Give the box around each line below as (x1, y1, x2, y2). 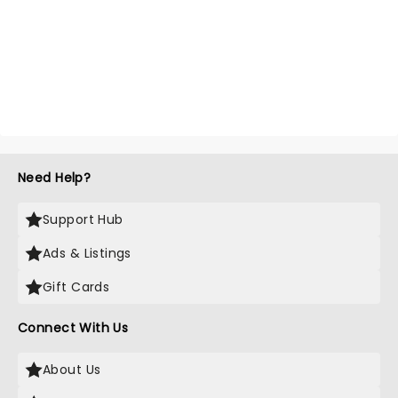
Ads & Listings (43, 244, 131, 263)
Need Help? (18, 169, 92, 187)
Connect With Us (18, 319, 129, 338)
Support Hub (43, 211, 123, 229)
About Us (43, 361, 101, 379)
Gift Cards (43, 278, 110, 297)
